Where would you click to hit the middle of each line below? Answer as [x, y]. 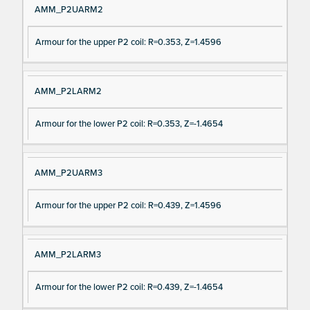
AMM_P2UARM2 [69, 9]
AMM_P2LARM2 [68, 91]
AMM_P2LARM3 [67, 255]
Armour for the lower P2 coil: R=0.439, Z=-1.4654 [129, 288]
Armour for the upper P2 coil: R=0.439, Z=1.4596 [128, 206]
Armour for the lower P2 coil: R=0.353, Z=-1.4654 [129, 124]
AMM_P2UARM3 [68, 173]
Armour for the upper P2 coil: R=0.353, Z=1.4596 [128, 42]
